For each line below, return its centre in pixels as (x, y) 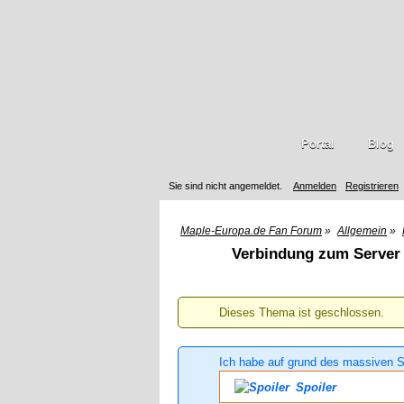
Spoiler (314, 387)
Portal (317, 144)
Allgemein (362, 231)
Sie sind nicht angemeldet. (225, 186)
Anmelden (315, 186)
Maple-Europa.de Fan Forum (251, 231)
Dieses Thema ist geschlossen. (302, 312)
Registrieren (372, 186)
